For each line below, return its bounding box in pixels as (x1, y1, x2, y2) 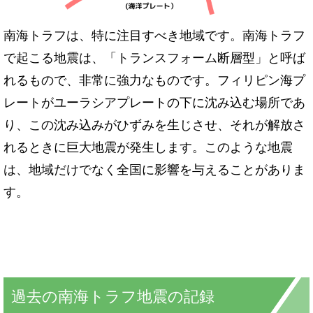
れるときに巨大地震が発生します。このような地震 (3, 136, 293, 155)
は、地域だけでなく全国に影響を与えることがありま (3, 159, 305, 177)
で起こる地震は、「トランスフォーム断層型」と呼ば (3, 47, 305, 66)
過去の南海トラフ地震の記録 (11, 284, 214, 306)
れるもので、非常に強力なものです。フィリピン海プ (3, 69, 305, 88)
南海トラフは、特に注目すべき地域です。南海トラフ (3, 24, 305, 43)
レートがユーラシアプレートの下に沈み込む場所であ (3, 92, 305, 110)
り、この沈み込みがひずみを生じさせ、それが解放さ (3, 114, 305, 133)
